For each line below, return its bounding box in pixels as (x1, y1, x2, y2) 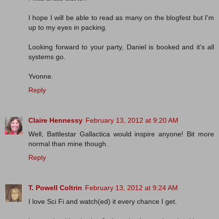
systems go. (28, 53, 66, 61)
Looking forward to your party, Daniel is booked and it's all (28, 43, 214, 51)
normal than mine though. (28, 140, 108, 148)
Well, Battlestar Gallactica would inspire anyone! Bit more (28, 130, 214, 138)
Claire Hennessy (28, 116, 83, 125)
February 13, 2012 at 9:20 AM (86, 116, 178, 125)
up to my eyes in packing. (28, 23, 107, 32)
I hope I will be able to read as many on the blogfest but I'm (28, 14, 214, 22)
